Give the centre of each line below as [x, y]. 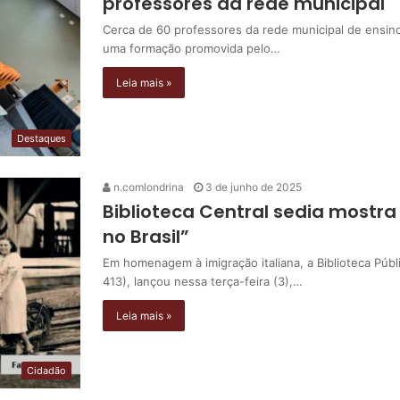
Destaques [42, 138]
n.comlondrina [147, 187]
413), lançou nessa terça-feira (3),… [203, 281]
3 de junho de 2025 [254, 187]
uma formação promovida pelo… [192, 48]
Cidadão [46, 371]
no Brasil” [146, 236]
